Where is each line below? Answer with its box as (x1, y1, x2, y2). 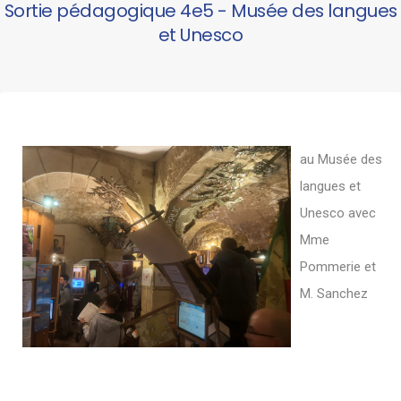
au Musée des (300, 151, 382, 167)
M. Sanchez (300, 286, 368, 302)
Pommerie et (300, 259, 376, 275)
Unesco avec (300, 205, 376, 221)
